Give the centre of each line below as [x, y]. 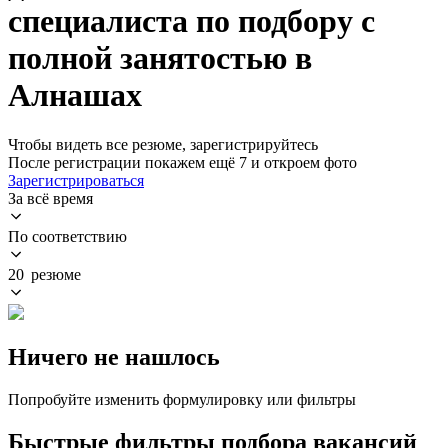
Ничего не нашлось [114, 356]
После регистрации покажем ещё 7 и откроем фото [182, 162]
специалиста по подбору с [191, 21]
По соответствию [67, 236]
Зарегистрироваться [76, 180]
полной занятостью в [160, 58]
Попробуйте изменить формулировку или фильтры [182, 399]
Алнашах [75, 95]
